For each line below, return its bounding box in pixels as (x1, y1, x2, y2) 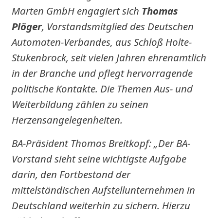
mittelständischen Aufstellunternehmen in (12, 183, 195, 197)
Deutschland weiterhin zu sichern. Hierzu (12, 199, 190, 212)
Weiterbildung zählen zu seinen (12, 97, 148, 111)
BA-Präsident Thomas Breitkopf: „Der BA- (12, 136, 190, 150)
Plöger (12, 19, 42, 33)
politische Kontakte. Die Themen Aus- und (12, 82, 193, 95)
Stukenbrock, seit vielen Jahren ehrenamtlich (12, 51, 206, 64)
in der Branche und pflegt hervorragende (12, 66, 193, 80)
